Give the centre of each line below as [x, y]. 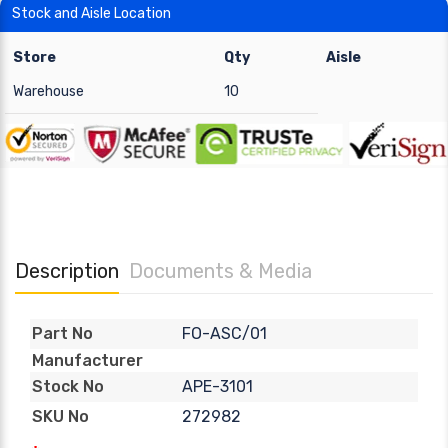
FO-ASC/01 [224, 333]
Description [67, 270]
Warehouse [48, 91]
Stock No [68, 387]
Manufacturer [87, 360]
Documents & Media [220, 270]
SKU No [60, 417]
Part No [62, 334]
